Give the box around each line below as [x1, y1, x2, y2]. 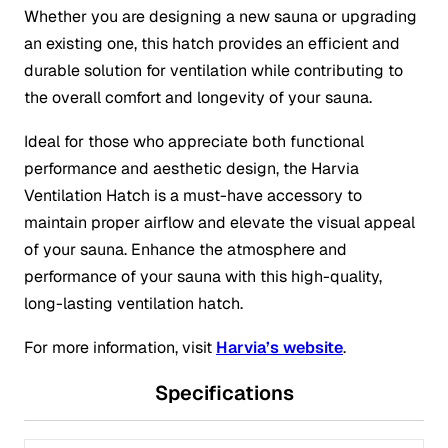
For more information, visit [24, 337, 216, 359]
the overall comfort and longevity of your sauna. [24, 87, 372, 109]
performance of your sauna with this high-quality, [24, 266, 382, 288]
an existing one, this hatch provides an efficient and [24, 33, 400, 55]
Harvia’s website [216, 337, 343, 359]
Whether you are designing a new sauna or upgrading [24, 6, 417, 28]
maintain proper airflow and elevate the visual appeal [24, 212, 415, 234]
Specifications [154, 380, 294, 407]
